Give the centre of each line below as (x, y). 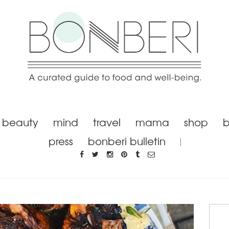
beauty (20, 122)
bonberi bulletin (127, 141)
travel (107, 122)
